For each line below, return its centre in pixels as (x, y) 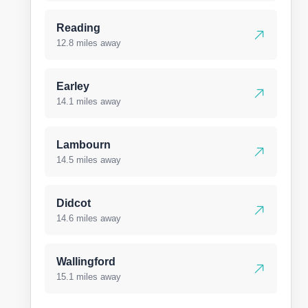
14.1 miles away (89, 101)
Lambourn (84, 145)
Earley (73, 86)
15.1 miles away (89, 277)
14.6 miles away (89, 218)
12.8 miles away (89, 43)
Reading (78, 28)
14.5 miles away (89, 160)
